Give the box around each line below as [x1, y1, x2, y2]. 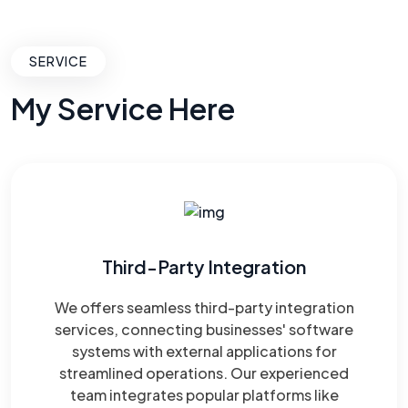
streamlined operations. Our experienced [59, 362, 349, 382]
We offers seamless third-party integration [54, 297, 354, 317]
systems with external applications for [71, 341, 337, 361]
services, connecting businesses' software [55, 319, 353, 339]
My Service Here [11, 90, 235, 127]
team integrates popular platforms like [69, 384, 339, 404]
